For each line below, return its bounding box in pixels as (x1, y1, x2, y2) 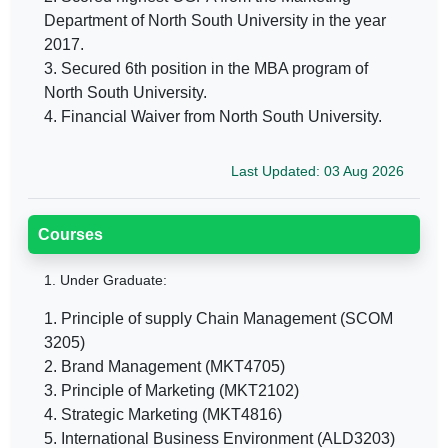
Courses (38, 225, 103, 243)
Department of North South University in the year (44, 11, 386, 29)
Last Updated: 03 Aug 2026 (231, 162, 404, 179)
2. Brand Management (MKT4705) (44, 357, 285, 375)
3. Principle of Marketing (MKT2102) (44, 381, 299, 399)
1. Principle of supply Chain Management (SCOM (44, 309, 393, 327)
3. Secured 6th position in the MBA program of (44, 59, 368, 77)
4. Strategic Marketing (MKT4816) (44, 405, 282, 423)
